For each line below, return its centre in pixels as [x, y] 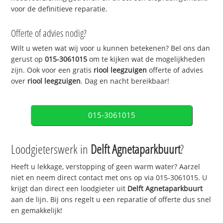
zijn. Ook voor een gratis [53, 70]
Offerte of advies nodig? [49, 33]
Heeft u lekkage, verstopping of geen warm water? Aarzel [106, 167]
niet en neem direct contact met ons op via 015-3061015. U [109, 178]
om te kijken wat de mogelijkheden [146, 59]
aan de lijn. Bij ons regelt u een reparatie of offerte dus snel [111, 200]
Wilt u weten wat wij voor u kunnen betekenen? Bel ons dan [111, 48]
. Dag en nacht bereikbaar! [125, 81]
